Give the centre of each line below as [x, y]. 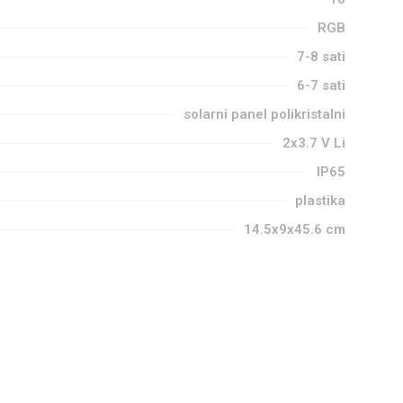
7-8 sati [321, 57]
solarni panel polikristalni [264, 114]
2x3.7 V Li [314, 143]
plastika [320, 201]
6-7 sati [321, 85]
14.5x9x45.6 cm [295, 229]
